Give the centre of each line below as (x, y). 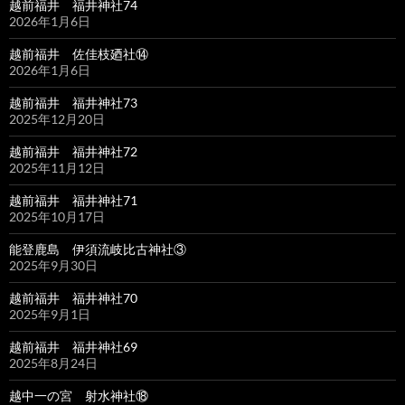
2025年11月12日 (57, 167)
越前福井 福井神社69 (73, 346)
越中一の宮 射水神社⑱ (79, 395)
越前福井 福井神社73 (73, 102)
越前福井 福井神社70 (73, 297)
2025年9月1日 (50, 314)
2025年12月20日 (57, 118)
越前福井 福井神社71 (73, 200)
